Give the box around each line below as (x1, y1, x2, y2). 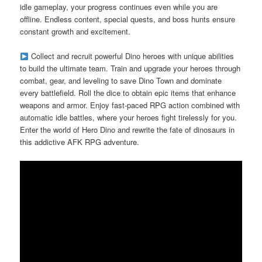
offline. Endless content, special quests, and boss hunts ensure (20, 13, 236, 25)
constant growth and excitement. (20, 26, 131, 37)
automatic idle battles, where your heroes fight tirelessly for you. (20, 112, 237, 123)
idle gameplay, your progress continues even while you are (20, 1, 218, 13)
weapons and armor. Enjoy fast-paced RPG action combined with (20, 99, 240, 111)
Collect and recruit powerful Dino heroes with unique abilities (28, 50, 234, 62)
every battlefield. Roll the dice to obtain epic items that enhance (20, 87, 236, 99)
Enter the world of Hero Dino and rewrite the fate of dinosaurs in (20, 124, 235, 136)
